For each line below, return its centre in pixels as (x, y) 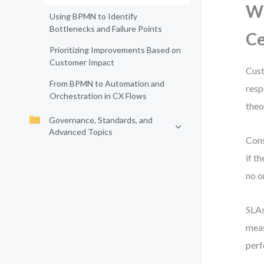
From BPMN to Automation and (107, 83)
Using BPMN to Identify (93, 16)
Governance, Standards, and (101, 120)
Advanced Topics (81, 132)
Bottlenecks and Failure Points (106, 29)
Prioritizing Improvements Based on (115, 50)
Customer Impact (82, 62)
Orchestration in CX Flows (98, 96)
